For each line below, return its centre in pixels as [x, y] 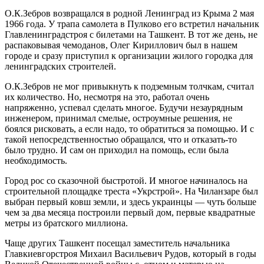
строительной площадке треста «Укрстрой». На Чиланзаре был [131, 191]
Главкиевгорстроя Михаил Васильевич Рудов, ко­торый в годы [131, 253]
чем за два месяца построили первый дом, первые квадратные [130, 212]
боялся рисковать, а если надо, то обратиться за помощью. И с [129, 128]
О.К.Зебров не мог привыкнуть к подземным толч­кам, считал [129, 86]
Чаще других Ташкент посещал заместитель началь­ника [117, 243]
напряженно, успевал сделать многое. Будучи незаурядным [124, 107]
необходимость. [36, 160]
